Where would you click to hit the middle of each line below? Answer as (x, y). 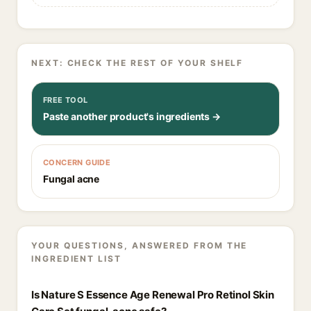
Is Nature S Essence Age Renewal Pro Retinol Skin (153, 295)
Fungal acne (72, 179)
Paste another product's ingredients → (132, 116)
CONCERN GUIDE (77, 162)
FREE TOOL (66, 100)
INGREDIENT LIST (76, 259)
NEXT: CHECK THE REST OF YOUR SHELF (137, 63)
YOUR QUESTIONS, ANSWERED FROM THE (140, 245)
